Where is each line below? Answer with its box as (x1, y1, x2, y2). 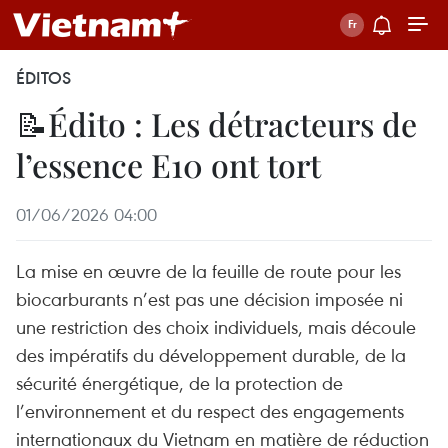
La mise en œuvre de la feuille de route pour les (16, 258, 401, 283)
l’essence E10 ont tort (16, 143, 321, 186)
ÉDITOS (16, 67, 71, 89)
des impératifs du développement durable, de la (16, 342, 406, 367)
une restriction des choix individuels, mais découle (16, 314, 416, 339)
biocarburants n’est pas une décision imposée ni (16, 286, 403, 311)
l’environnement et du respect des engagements (16, 398, 404, 423)
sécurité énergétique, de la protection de (16, 370, 343, 395)
